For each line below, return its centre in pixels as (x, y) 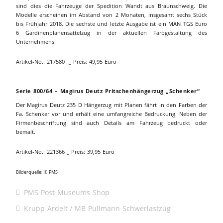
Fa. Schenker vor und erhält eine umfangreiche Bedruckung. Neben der (111, 114)
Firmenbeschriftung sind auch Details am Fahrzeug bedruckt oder (111, 123)
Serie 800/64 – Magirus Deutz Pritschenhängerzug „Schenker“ (108, 91)
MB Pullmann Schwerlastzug (123, 208)
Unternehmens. (36, 42)
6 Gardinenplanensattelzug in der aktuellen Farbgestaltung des (111, 33)
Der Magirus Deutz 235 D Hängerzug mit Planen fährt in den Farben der (111, 105)
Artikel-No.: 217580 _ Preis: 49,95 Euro (66, 61)
